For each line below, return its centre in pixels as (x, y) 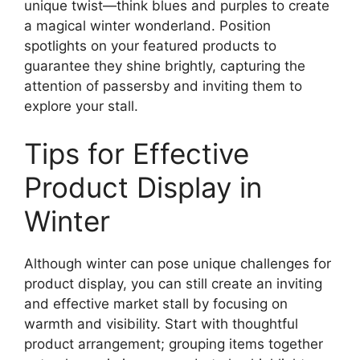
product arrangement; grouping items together (174, 344)
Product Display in (143, 188)
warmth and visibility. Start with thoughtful (161, 324)
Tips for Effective (137, 154)
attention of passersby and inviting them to (163, 86)
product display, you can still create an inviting (173, 284)
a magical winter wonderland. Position (147, 25)
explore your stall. (81, 106)
